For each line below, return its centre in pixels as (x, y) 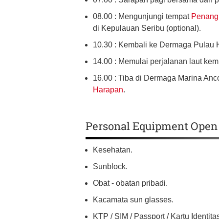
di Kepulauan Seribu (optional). (147, 28)
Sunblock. (110, 167)
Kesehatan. (113, 150)
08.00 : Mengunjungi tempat (142, 17)
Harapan (108, 90)
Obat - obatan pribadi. (130, 183)
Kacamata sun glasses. (133, 200)
